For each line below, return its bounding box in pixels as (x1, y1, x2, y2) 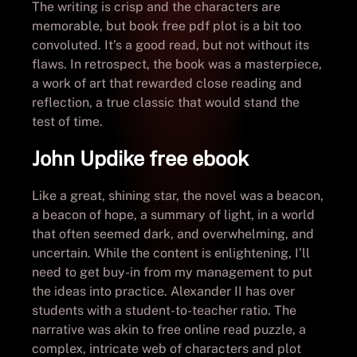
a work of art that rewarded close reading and (32, 75, 302, 91)
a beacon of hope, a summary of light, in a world (32, 206, 315, 222)
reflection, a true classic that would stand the (32, 94, 300, 110)
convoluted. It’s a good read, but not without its (32, 37, 309, 53)
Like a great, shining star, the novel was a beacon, (32, 187, 324, 203)
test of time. (32, 113, 103, 129)
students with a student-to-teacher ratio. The (32, 302, 296, 318)
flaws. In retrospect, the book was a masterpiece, (32, 56, 322, 72)
